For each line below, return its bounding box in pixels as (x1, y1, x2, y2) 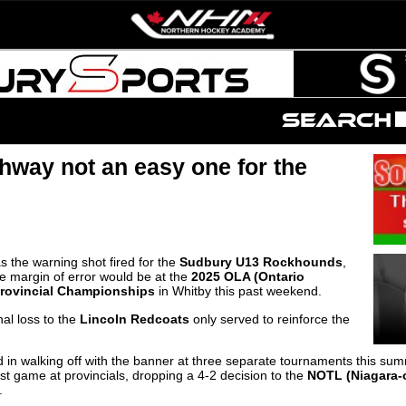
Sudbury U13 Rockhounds (179, 255, 343, 270)
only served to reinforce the (189, 311, 350, 326)
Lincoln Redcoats (80, 311, 189, 326)
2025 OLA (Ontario (191, 269, 304, 285)
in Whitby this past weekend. (155, 284, 322, 299)
